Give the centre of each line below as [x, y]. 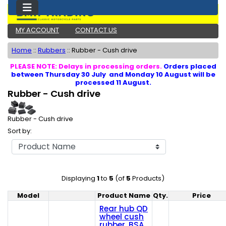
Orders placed [190, 66]
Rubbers [52, 50]
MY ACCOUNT [37, 30]
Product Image [99, 199]
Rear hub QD [124, 209]
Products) [148, 179]
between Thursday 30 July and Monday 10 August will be [113, 74]
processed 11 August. [113, 82]
